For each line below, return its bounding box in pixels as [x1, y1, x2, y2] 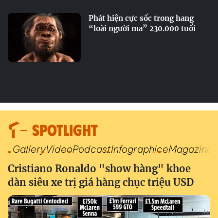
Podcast [73, 143, 111, 155]
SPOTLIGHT [32, 120, 98, 139]
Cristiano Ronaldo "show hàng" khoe [8, 163, 191, 175]
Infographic [111, 143, 163, 155]
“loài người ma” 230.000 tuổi [89, 24, 196, 33]
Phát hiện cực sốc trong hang [89, 14, 194, 23]
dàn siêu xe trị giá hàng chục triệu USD [8, 176, 194, 188]
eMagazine [163, 143, 213, 155]
